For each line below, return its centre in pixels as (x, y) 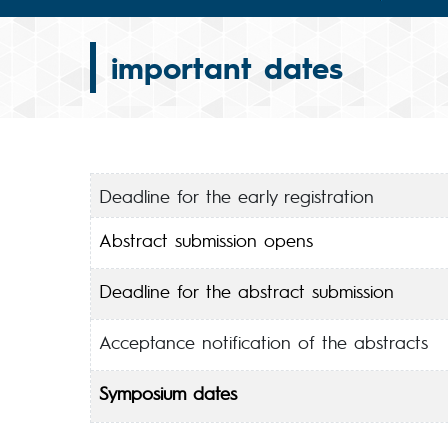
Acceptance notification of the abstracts (263, 341)
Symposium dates (168, 392)
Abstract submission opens (206, 239)
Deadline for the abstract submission (246, 290)
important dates (227, 67)
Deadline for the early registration (236, 195)
